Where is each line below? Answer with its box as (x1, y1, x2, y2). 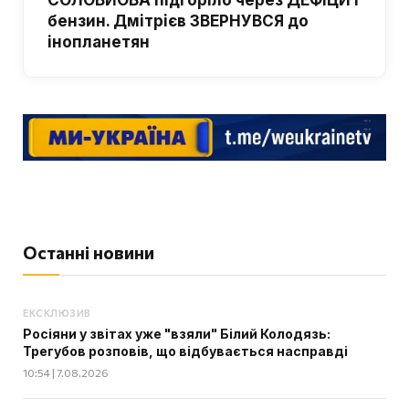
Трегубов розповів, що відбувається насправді (23, 342, 348, 359)
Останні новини (23, 241, 154, 263)
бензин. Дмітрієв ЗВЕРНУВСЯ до (47, 11, 309, 30)
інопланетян (47, 32, 150, 51)
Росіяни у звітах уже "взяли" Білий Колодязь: (23, 325, 330, 341)
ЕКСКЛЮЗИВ (23, 306, 91, 319)
